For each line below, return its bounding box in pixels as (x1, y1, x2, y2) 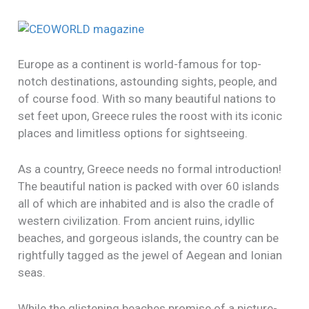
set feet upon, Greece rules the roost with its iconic (18, 108, 283, 123)
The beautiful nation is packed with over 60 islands (18, 179, 280, 194)
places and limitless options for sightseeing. (18, 126, 248, 140)
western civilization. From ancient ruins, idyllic (18, 214, 255, 228)
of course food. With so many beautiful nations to (18, 91, 277, 106)
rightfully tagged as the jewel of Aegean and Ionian (18, 248, 283, 263)
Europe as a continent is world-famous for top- (18, 57, 262, 71)
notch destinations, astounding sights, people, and (18, 74, 278, 88)
